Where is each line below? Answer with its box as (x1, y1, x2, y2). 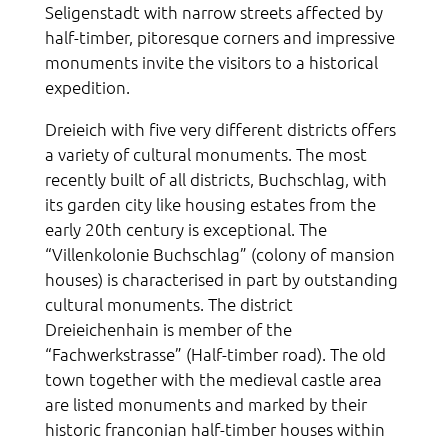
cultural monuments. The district (45, 293, 293, 316)
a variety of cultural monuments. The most (45, 143, 367, 166)
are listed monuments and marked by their (45, 393, 367, 416)
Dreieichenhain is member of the (45, 318, 292, 341)
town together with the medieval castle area (45, 368, 382, 391)
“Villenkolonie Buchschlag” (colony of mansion (45, 243, 395, 266)
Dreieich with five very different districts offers (45, 118, 396, 141)
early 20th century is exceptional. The (45, 218, 327, 241)
